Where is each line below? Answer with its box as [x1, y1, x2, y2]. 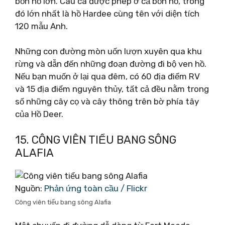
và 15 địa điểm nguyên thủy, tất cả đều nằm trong [15, 84, 209, 94]
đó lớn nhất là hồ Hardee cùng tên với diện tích [15, 8, 199, 19]
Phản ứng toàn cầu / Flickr [44, 183, 147, 193]
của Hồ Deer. [15, 109, 63, 119]
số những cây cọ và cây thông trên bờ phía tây [15, 96, 199, 106]
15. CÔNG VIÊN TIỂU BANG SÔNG [15, 133, 176, 147]
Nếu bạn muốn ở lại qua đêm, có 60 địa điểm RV [15, 71, 200, 81]
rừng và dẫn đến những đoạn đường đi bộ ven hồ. [15, 59, 206, 69]
